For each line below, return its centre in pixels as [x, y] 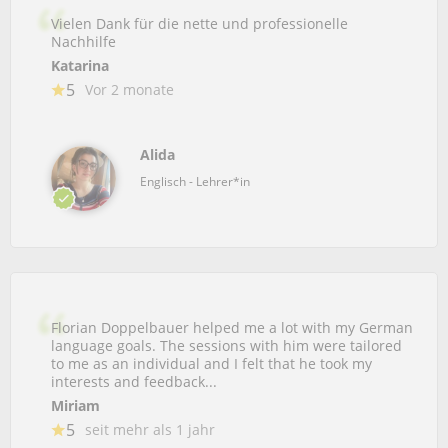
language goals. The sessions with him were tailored [226, 345]
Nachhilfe [83, 41]
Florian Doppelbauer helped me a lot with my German [232, 327]
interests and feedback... [134, 381]
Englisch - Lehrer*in [195, 181]
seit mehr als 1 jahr [150, 429]
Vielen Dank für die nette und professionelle [199, 23]
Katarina [80, 65]
